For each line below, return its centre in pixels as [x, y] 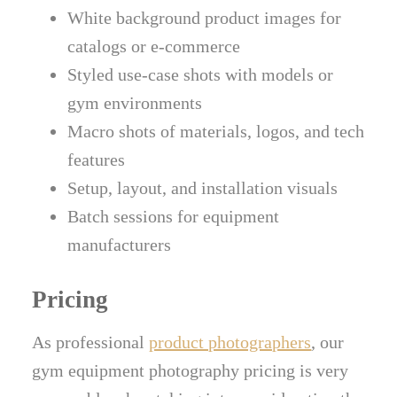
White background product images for [205, 18]
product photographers [230, 343]
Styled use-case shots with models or [201, 75]
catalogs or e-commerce [154, 47]
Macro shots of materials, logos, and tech [216, 132]
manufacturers [120, 245]
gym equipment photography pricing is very [191, 371]
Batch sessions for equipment [174, 217]
